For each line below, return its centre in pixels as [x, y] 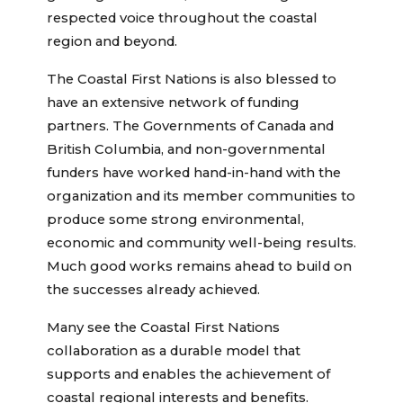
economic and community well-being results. [201, 243]
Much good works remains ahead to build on [199, 267]
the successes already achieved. [153, 290]
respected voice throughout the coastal [182, 18]
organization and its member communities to [201, 197]
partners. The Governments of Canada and [190, 126]
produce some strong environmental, [175, 220]
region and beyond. [112, 42]
